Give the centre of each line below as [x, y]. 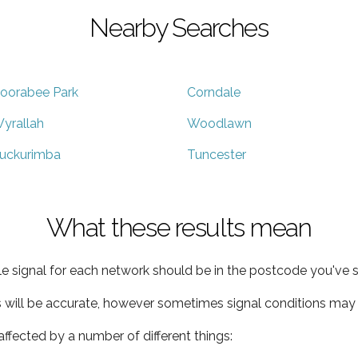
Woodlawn [219, 123]
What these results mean [179, 227]
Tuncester [217, 154]
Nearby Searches [179, 27]
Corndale [214, 92]
